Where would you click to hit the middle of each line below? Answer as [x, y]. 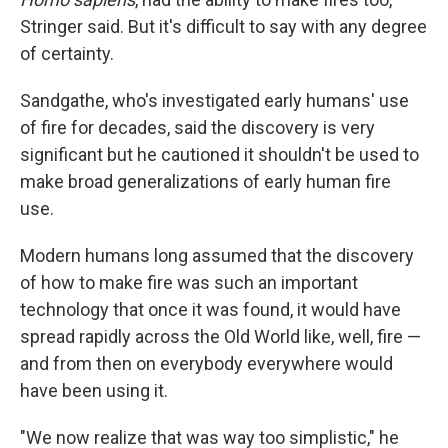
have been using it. [94, 390]
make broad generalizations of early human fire [205, 181]
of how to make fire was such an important [189, 282]
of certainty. [67, 53]
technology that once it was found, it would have [210, 309]
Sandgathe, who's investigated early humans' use [214, 100]
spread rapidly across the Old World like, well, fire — [220, 336]
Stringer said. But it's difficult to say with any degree [223, 26]
